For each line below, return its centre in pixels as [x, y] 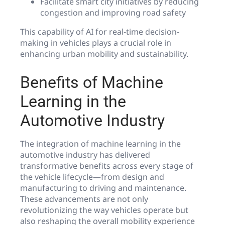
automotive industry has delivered [85, 155]
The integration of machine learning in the [100, 144]
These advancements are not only [84, 199]
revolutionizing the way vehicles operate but [104, 210]
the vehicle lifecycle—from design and [92, 177]
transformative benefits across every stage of [107, 166]
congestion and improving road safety [113, 13]
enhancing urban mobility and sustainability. [104, 54]
